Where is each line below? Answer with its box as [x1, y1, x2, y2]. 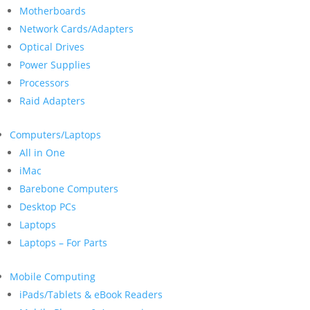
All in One [19, 146, 65, 159]
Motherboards [19, 4, 86, 17]
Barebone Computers [19, 182, 118, 195]
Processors [19, 76, 69, 89]
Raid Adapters [19, 94, 85, 107]
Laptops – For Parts [19, 236, 107, 249]
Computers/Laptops [10, 128, 101, 141]
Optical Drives [19, 40, 84, 53]
